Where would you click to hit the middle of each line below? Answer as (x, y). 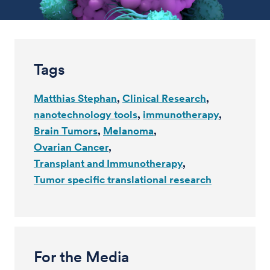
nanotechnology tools (86, 115)
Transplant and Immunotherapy (108, 163)
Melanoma (128, 131)
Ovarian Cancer (71, 147)
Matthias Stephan (75, 98)
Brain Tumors (66, 131)
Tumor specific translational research (123, 180)
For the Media (81, 257)
